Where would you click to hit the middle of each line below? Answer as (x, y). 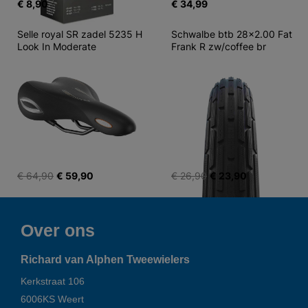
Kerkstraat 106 (53, 281)
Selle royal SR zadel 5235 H (81, 34)
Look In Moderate (57, 46)
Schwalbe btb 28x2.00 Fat (233, 34)
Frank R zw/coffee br (219, 46)
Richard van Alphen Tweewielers (105, 260)
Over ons (58, 230)
